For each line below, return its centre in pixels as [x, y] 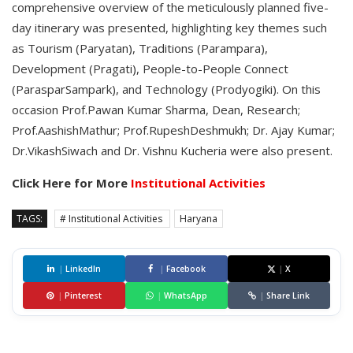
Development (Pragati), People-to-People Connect [150, 69]
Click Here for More [71, 183]
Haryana [199, 219]
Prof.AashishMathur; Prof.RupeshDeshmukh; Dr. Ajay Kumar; [173, 130]
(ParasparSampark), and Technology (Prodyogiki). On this [166, 89]
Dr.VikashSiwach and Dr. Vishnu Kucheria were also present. [172, 151]
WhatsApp [186, 296]
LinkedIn [83, 269]
